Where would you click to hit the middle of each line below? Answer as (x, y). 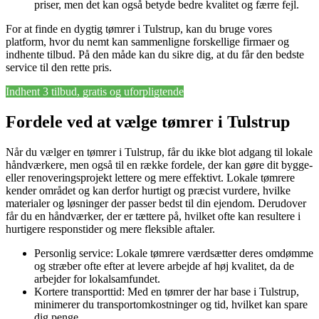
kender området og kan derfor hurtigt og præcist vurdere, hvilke (148, 191)
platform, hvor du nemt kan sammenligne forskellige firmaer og (147, 42)
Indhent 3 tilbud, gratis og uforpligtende (95, 92)
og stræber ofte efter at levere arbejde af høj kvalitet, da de (164, 266)
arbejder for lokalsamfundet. (97, 279)
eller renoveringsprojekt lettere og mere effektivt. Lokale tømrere (150, 178)
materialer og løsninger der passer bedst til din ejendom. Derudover (156, 204)
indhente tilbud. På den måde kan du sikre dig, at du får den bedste (155, 55)
